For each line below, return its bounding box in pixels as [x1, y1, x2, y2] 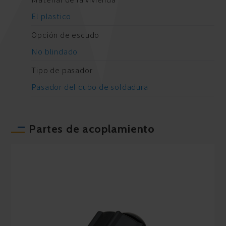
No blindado [31, 46, 78, 57]
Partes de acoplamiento [29, 122, 155, 136]
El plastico [31, 11, 72, 22]
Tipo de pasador [31, 65, 93, 76]
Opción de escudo [31, 29, 100, 40]
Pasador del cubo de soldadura [31, 81, 148, 92]
